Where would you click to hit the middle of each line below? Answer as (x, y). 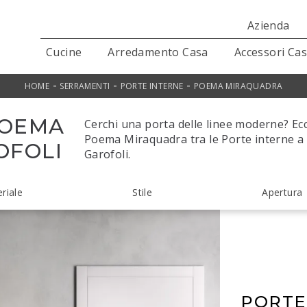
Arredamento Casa (158, 52)
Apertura (282, 192)
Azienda (268, 25)
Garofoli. (107, 154)
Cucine (64, 52)
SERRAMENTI (85, 86)
